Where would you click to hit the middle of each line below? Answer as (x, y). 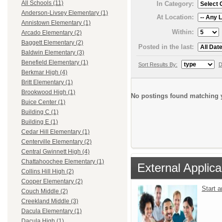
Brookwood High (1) (48, 92)
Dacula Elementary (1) (52, 211)
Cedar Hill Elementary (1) (55, 132)
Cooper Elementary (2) (52, 182)
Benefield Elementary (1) (55, 63)
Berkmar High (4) (44, 73)
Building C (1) (40, 112)
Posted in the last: (166, 47)
